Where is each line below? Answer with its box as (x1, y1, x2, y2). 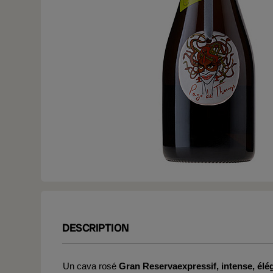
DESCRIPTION (62, 221, 129, 235)
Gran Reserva (119, 261, 177, 271)
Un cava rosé (63, 261, 119, 271)
